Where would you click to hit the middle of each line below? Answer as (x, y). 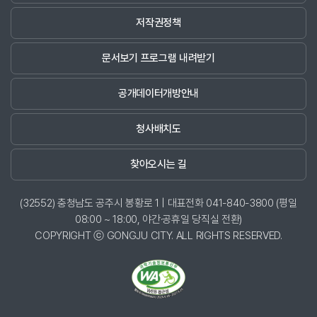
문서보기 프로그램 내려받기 (158, 58)
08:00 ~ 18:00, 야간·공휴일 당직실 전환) (158, 220)
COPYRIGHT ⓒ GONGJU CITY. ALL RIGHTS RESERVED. (158, 236)
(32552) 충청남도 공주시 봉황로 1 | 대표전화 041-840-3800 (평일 (158, 203)
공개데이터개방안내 (158, 94)
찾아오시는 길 (158, 165)
